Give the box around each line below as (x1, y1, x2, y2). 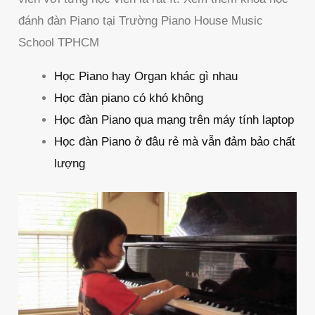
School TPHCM (18, 35, 100, 49)
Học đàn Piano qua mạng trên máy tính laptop (54, 112, 295, 127)
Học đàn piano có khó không (54, 91, 204, 105)
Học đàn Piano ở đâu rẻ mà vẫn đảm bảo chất (54, 134, 296, 148)
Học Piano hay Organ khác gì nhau (54, 69, 238, 83)
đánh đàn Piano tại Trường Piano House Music (18, 13, 264, 27)
